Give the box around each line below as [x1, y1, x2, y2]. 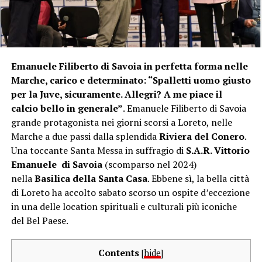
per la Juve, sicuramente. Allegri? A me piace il [11, 87, 222, 101]
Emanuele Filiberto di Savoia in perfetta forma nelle [11, 59, 248, 73]
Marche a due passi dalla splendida [11, 129, 159, 143]
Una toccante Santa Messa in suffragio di [11, 143, 186, 157]
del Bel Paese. [11, 213, 68, 227]
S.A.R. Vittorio [185, 143, 250, 157]
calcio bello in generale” [11, 101, 123, 115]
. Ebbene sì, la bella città [147, 171, 249, 185]
